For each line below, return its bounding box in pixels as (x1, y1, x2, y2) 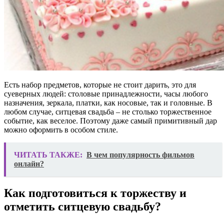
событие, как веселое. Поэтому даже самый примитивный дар (4, 116, 217, 125)
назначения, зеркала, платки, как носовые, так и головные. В (4, 98, 212, 107)
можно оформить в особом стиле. (4, 125, 118, 134)
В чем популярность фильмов (86, 150, 194, 159)
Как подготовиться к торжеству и (4, 186, 186, 199)
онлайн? (14, 159, 44, 168)
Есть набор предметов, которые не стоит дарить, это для (4, 80, 196, 89)
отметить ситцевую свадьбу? (4, 199, 161, 213)
